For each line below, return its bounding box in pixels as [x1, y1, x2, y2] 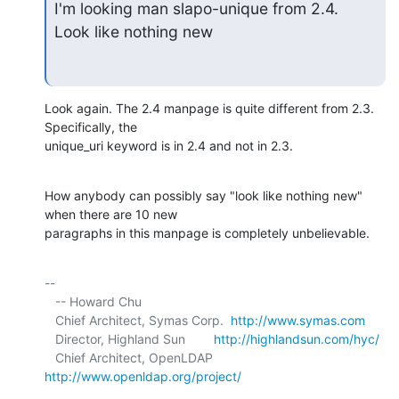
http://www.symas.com [231, 313, 365, 329]
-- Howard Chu [45, 294, 55, 310]
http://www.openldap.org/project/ [45, 369, 241, 385]
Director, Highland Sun [55, 331, 214, 347]
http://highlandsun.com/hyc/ [214, 331, 379, 347]
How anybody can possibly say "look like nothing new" [45, 188, 362, 204]
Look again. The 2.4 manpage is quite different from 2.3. [45, 101, 374, 117]
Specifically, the [45, 119, 141, 135]
